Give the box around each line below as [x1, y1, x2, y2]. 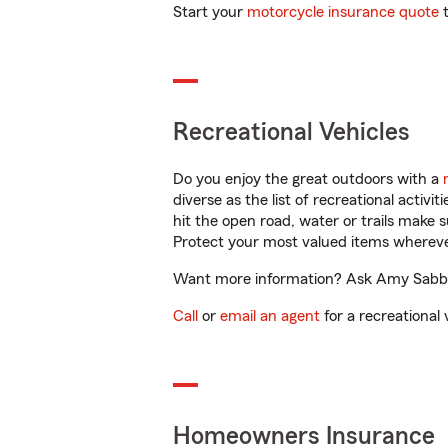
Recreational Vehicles [173, 120, 410, 145]
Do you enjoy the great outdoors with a [173, 171, 443, 187]
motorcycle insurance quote [247, 4, 439, 20]
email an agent [220, 308, 320, 324]
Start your [173, 4, 247, 20]
